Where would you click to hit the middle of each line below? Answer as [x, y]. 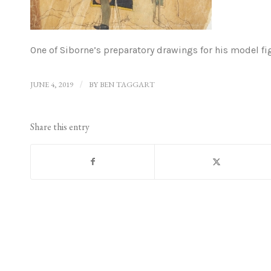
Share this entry [60, 126]
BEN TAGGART [127, 84]
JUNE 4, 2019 [52, 84]
